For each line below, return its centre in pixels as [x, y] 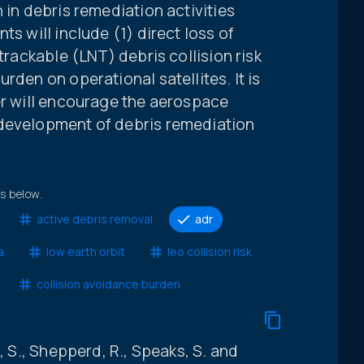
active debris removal [94, 219]
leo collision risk [209, 252]
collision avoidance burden [108, 284]
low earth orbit [85, 252]
